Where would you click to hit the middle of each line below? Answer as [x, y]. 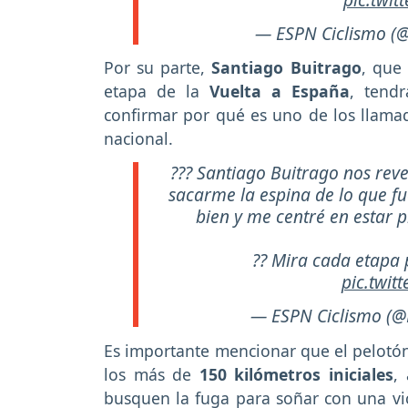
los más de [152, 374]
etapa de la [157, 92]
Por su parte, [158, 68]
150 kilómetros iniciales [296, 374]
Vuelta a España [280, 92]
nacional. [138, 139]
